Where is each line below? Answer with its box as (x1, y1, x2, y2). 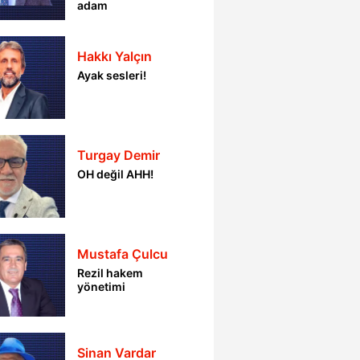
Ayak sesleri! (77, 68, 147, 82)
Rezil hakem (77, 266, 144, 280)
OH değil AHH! (77, 167, 154, 181)
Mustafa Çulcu (77, 246, 169, 262)
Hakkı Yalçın (77, 48, 153, 64)
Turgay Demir (77, 147, 161, 163)
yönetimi (77, 280, 126, 293)
